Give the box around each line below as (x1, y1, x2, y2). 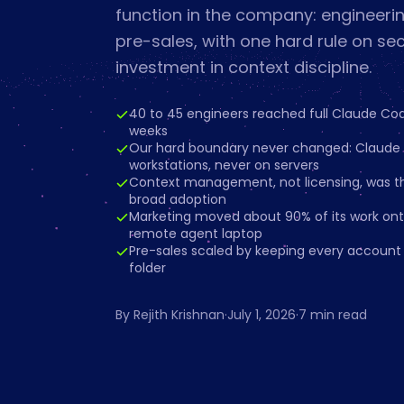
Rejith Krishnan (133, 306, 225, 324)
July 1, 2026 (227, 306, 296, 324)
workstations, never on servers (129, 156, 319, 174)
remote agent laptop (129, 225, 262, 243)
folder (129, 259, 166, 277)
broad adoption (129, 190, 226, 208)
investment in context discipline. (115, 56, 372, 78)
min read (307, 306, 367, 324)
